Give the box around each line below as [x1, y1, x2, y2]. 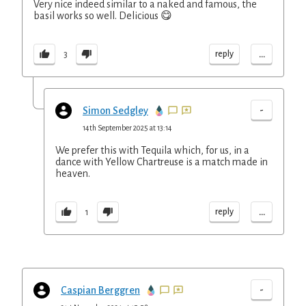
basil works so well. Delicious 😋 [33, 10, 172, 21]
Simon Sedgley [83, 105, 148, 116]
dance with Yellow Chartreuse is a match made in [55, 156, 268, 167]
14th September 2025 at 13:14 [83, 124, 172, 132]
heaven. [55, 168, 90, 179]
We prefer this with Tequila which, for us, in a [55, 145, 249, 156]
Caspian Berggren [61, 285, 140, 296]
